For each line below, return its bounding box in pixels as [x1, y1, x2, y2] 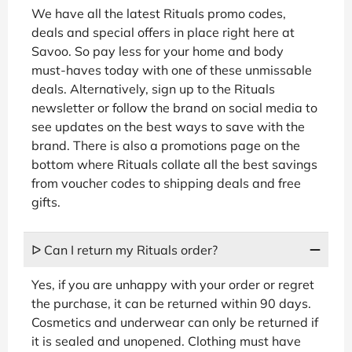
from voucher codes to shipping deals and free [31, 174, 301, 191]
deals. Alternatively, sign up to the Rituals [31, 80, 275, 97]
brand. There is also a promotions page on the [31, 137, 300, 153]
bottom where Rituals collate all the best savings [31, 156, 317, 172]
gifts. [31, 193, 60, 210]
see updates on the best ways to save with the [31, 118, 305, 134]
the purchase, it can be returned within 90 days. [31, 295, 311, 311]
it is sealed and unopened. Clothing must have [31, 332, 301, 349]
